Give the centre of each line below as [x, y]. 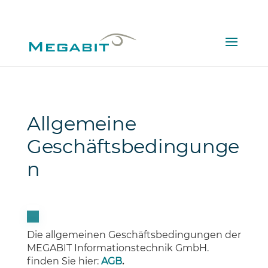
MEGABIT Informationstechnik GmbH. [118, 248]
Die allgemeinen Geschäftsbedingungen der [134, 235]
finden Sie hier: [63, 261]
